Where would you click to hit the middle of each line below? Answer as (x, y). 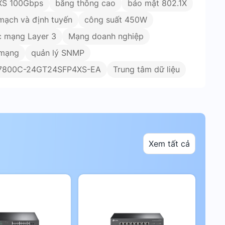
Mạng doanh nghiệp (106, 36)
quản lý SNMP (58, 53)
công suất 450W (116, 20)
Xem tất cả (169, 144)
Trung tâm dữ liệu (146, 69)
